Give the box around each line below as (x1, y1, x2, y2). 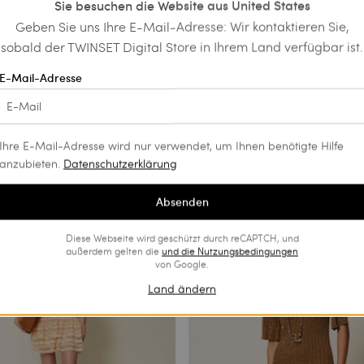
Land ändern (148, 280, 216, 297)
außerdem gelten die (66, 244, 162, 258)
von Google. (155, 257, 209, 271)
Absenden (155, 194, 209, 210)
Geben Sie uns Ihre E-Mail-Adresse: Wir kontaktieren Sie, (15, 17, 349, 35)
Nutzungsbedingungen (197, 244, 298, 258)
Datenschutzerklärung (63, 155, 177, 171)
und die (162, 244, 197, 258)
